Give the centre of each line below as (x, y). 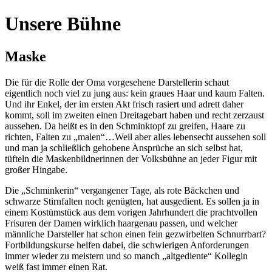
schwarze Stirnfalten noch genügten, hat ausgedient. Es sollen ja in (132, 201)
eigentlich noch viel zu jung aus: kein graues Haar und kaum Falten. (135, 93)
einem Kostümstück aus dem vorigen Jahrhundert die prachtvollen (131, 212)
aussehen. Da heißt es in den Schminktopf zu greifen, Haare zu (125, 126)
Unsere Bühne (63, 24)
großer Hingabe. (36, 169)
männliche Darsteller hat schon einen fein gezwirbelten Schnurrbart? (135, 234)
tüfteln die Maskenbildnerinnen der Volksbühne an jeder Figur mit (131, 158)
